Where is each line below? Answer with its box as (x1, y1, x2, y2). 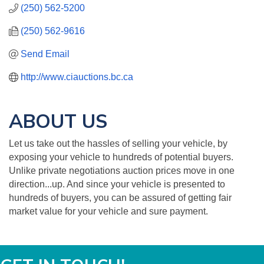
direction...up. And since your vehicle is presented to (9, 179, 225, 189)
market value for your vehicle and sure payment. (9, 206, 208, 216)
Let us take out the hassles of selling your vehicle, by (9, 138, 227, 148)
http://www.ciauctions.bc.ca (21, 72, 133, 82)
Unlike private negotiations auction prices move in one (9, 166, 235, 176)
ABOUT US (9, 109, 107, 133)
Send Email (21, 49, 70, 59)
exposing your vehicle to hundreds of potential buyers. (9, 152, 233, 162)
